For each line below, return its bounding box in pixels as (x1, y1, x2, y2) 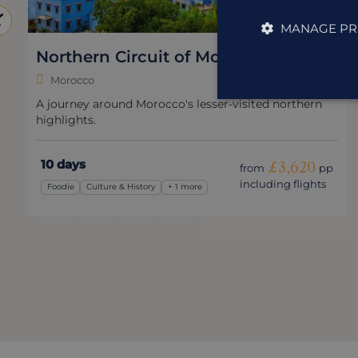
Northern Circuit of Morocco (36, 46, 267, 66)
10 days (41, 156, 86, 172)
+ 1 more (167, 181, 202, 193)
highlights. (36, 113, 96, 126)
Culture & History (86, 181, 156, 193)
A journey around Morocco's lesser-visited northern (36, 97, 322, 110)
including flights (240, 177, 326, 190)
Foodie (46, 181, 74, 193)
